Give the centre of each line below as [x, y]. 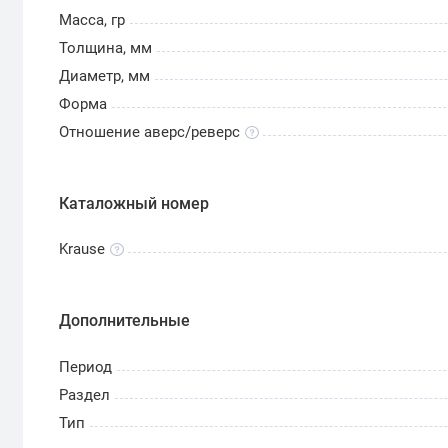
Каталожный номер [134, 204]
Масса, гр [92, 20]
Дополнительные [125, 321]
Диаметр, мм [105, 76]
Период [86, 366]
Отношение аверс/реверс [150, 132]
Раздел [85, 394]
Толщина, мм [106, 48]
